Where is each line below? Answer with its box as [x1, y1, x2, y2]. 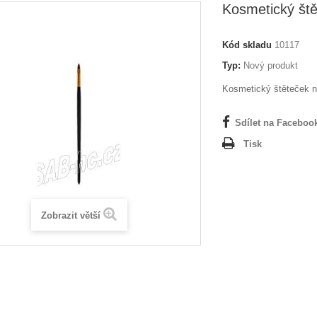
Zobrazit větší [41, 210, 100, 221]
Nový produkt [243, 60, 298, 71]
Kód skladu [222, 40, 272, 50]
